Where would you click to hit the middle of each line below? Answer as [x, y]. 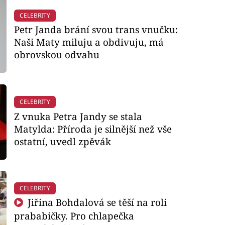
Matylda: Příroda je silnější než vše [93, 129]
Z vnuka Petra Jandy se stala [78, 116]
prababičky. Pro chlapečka [74, 216]
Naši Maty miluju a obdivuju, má [89, 42]
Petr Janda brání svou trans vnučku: [96, 30]
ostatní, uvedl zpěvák [62, 141]
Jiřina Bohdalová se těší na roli [96, 202]
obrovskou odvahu [57, 55]
